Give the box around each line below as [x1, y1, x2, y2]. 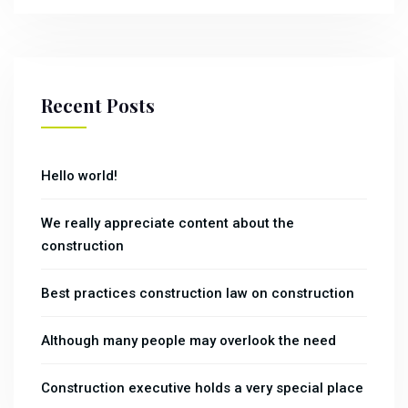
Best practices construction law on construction [41, 285, 354, 302]
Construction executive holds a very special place [41, 380, 363, 397]
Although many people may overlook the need [41, 332, 336, 350]
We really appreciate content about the [41, 215, 294, 232]
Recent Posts [41, 93, 155, 118]
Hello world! [41, 168, 117, 185]
